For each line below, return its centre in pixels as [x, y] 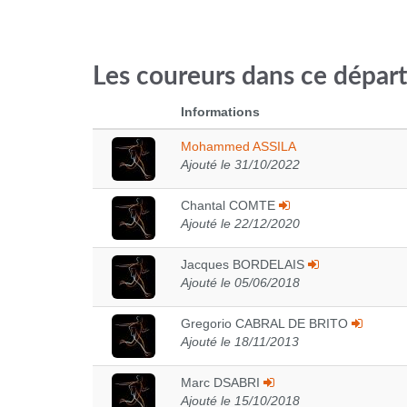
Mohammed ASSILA [238, 146]
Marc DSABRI [222, 382]
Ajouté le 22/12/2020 [240, 223]
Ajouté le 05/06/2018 [240, 283]
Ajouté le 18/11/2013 [240, 342]
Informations [220, 112]
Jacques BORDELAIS [244, 264]
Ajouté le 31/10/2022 [240, 164]
